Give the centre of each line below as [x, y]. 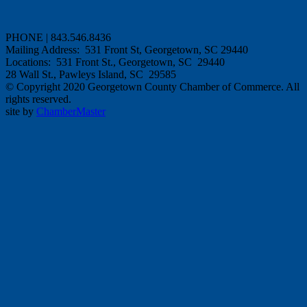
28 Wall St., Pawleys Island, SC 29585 [91, 75]
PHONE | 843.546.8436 [60, 38]
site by [21, 112]
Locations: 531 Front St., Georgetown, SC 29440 [115, 62]
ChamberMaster [71, 112]
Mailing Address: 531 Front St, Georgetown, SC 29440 [128, 50]
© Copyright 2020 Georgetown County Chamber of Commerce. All [152, 87]
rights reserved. [38, 99]
